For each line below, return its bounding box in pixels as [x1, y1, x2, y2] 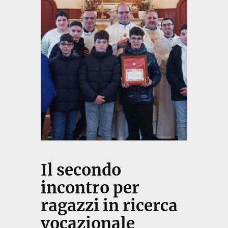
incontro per [40, 178, 139, 198]
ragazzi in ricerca [40, 196, 178, 216]
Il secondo [40, 160, 121, 180]
